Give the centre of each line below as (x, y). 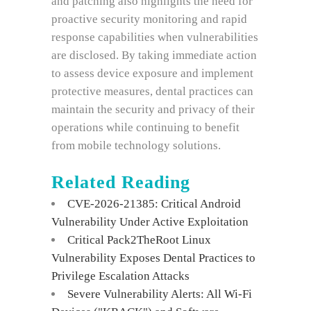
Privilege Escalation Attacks (120, 276)
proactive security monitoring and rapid (149, 19)
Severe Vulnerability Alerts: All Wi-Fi (160, 294)
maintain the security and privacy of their (153, 109)
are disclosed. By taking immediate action (154, 55)
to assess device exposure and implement (152, 73)
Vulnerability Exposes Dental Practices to (153, 258)
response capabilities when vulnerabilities (155, 37)
